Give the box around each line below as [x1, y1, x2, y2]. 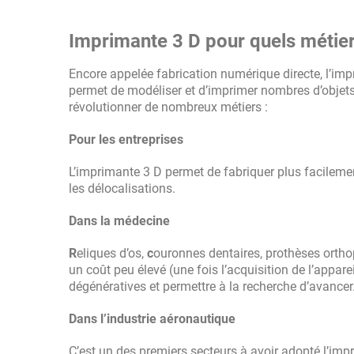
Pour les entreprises [69, 132, 183, 147]
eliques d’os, [77, 246, 144, 261]
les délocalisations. [69, 181, 175, 196]
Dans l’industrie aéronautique [69, 311, 235, 326]
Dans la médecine [69, 213, 170, 228]
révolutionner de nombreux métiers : [69, 100, 268, 115]
